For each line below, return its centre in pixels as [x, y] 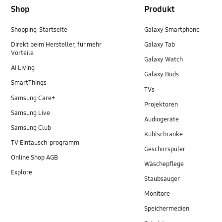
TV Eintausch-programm [45, 142]
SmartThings [29, 83]
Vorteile [23, 53]
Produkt [160, 9]
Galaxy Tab [160, 45]
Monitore [157, 194]
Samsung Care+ [33, 98]
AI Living [23, 68]
